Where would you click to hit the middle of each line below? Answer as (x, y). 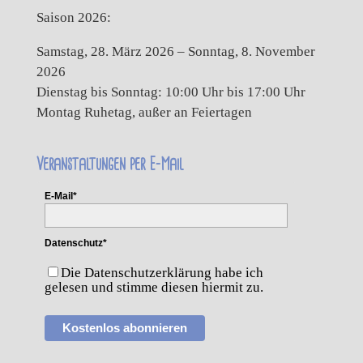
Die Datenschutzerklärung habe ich (162, 273)
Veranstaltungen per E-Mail (110, 165)
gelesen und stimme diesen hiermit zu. (155, 288)
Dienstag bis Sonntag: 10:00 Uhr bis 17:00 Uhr (171, 92)
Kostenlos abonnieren (124, 328)
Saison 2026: (73, 18)
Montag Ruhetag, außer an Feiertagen (144, 113)
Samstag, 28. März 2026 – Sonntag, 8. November (175, 52)
